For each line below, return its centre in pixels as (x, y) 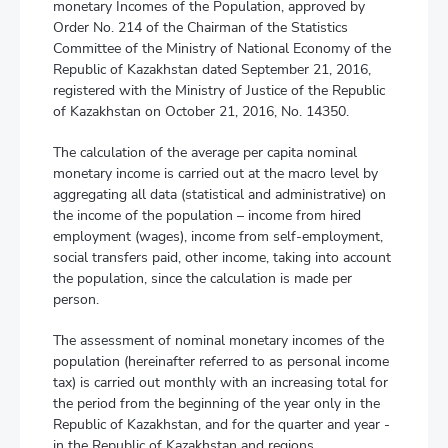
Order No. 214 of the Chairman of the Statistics (200, 27)
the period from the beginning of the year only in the (216, 403)
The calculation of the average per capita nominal (205, 152)
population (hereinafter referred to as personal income (221, 361)
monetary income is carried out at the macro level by (215, 173)
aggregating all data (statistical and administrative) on (219, 194)
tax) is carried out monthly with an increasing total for (220, 382)
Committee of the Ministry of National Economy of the (222, 48)
